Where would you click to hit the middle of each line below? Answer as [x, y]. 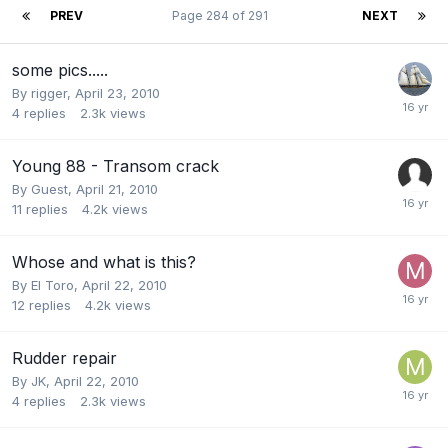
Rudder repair [64, 358]
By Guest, [44, 189]
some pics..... [60, 70]
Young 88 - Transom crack [115, 166]
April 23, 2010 [117, 93]
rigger [49, 93]
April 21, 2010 [117, 189]
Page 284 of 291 [222, 16]
